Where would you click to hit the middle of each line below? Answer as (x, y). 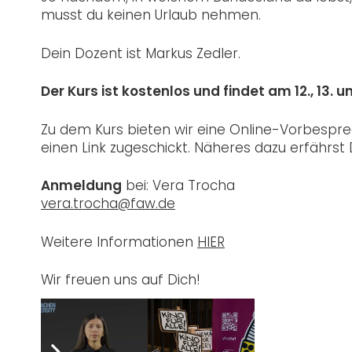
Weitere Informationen (119, 242)
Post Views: (97, 318)
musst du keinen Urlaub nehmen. (151, 15)
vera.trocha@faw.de (108, 204)
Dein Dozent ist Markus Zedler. (141, 53)
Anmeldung (81, 186)
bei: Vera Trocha (178, 186)
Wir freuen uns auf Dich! (121, 280)
